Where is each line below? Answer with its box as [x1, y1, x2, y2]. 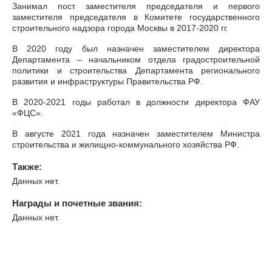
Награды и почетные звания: [12, 197, 142, 208]
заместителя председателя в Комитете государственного [12, 12, 260, 22]
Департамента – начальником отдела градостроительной [12, 54, 260, 64]
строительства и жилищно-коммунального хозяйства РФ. [12, 139, 239, 149]
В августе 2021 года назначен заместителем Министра [12, 128, 260, 138]
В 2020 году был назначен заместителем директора [12, 43, 260, 53]
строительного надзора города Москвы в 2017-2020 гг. [12, 22, 228, 33]
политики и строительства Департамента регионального [12, 65, 260, 75]
